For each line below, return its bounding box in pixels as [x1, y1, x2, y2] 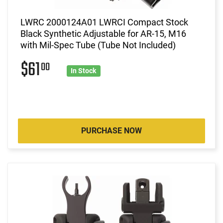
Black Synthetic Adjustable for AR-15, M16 [20, 28, 186, 39]
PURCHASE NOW [81, 125, 142, 135]
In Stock [71, 66, 97, 75]
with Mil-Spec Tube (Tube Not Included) [20, 39, 176, 50]
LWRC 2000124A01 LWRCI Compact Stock [20, 16, 188, 27]
